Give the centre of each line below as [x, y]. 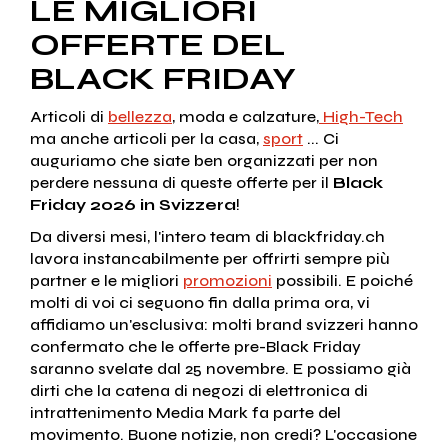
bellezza [140, 117]
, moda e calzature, [245, 117]
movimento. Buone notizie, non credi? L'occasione [223, 435]
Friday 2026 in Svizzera [133, 205]
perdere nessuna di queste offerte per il [181, 183]
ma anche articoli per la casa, [146, 139]
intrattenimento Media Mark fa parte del [185, 413]
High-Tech [361, 117]
